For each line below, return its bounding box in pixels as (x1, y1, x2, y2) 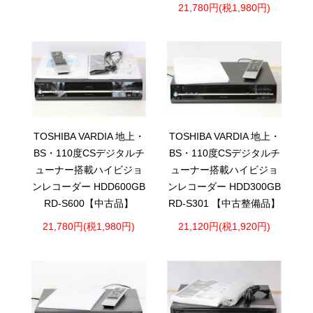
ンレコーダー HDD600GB (32, 181, 145, 192)
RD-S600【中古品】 (44, 198, 133, 209)
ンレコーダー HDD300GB (168, 181, 281, 192)
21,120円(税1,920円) (178, 221, 270, 233)
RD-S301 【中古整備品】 (168, 198, 280, 209)
